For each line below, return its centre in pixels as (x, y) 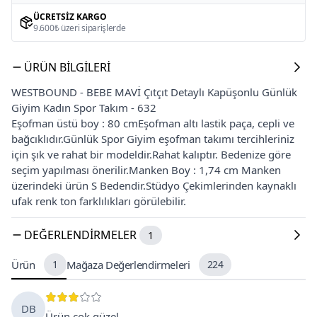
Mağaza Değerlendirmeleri (128, 264)
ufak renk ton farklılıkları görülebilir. (99, 201)
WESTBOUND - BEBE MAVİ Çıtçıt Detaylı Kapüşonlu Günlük (154, 92)
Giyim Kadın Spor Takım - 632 (84, 107)
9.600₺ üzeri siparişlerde (80, 28)
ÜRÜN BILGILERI (67, 67)
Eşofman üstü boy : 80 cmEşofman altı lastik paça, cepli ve (153, 123)
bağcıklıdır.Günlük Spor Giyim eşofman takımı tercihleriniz (153, 138)
